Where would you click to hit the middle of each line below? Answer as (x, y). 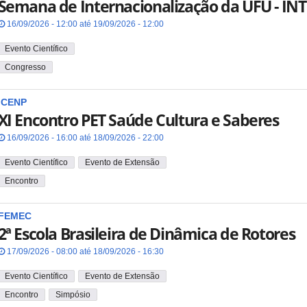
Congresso (25, 67)
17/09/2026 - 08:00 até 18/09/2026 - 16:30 (84, 252)
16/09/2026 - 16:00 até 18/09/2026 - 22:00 (84, 138)
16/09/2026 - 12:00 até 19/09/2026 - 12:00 (84, 24)
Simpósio (73, 294)
